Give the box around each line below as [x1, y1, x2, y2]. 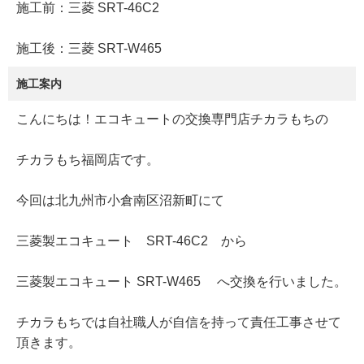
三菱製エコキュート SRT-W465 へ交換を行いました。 [16, 275, 347, 289]
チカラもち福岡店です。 [16, 153, 159, 167]
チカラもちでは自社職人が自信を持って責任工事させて [16, 315, 341, 330]
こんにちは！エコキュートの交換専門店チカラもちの [16, 112, 328, 127]
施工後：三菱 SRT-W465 [16, 41, 162, 56]
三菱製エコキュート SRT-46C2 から [16, 234, 247, 249]
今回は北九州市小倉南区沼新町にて [16, 193, 224, 208]
